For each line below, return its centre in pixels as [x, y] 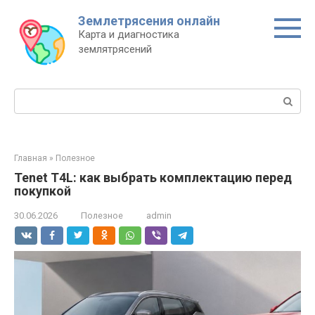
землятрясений [115, 49]
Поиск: [31, 96]
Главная [31, 158]
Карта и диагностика [129, 34]
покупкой [43, 191]
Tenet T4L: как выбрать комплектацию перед [153, 178]
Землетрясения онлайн [149, 21]
